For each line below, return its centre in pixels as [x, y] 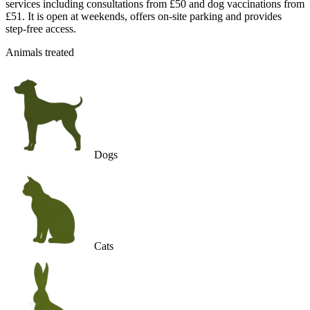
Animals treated [40, 52]
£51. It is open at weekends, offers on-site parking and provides [144, 16]
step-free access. [41, 28]
